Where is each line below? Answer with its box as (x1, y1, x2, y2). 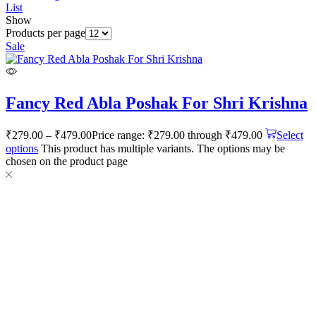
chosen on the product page (6, 154, 128, 167)
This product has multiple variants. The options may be (41, 142, 285, 154)
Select (276, 128, 303, 141)
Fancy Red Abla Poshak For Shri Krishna (6, 93, 308, 112)
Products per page (6, 26, 85, 39)
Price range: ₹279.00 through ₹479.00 (92, 128, 262, 141)
